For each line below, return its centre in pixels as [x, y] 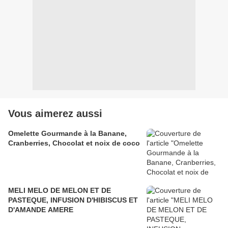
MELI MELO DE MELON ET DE [60, 191]
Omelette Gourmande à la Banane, [67, 134]
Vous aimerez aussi [55, 114]
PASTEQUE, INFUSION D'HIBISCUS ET [73, 200]
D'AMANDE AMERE [41, 210]
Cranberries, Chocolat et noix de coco [74, 143]
